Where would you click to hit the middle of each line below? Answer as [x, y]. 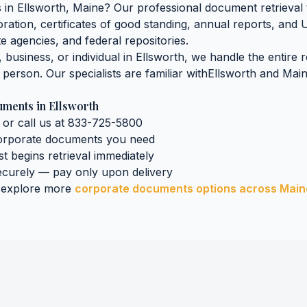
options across [236, 188]
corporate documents [134, 188]
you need [129, 139]
